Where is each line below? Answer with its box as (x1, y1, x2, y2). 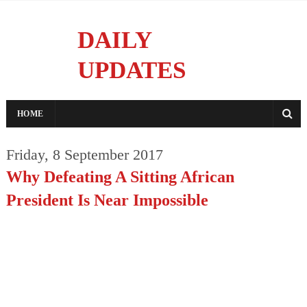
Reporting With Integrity (77, 86, 183, 98)
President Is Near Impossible (5, 191, 208, 209)
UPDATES (77, 57, 186, 83)
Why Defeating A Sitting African (5, 167, 234, 186)
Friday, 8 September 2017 (5, 147, 163, 163)
